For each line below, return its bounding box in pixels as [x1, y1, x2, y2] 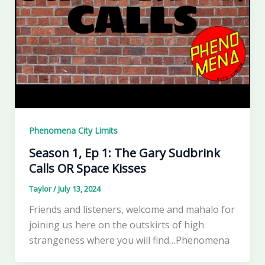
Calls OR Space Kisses [28, 160, 146, 177]
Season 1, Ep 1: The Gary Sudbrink [28, 145, 220, 161]
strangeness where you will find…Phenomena [28, 234, 230, 247]
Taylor [28, 183, 53, 195]
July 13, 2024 [57, 183, 101, 195]
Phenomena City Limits [28, 125, 118, 137]
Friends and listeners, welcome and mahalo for [28, 203, 235, 216]
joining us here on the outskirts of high [28, 218, 204, 232]
